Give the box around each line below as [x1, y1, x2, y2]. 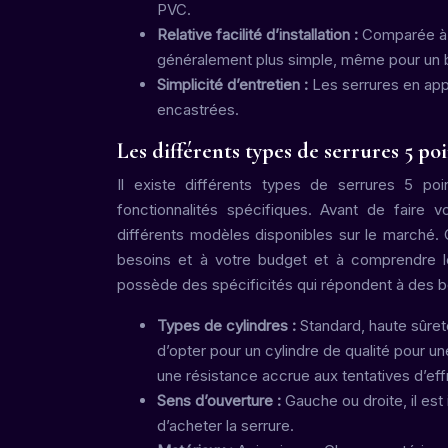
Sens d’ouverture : [157, 391, 285, 410]
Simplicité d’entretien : [157, 75, 312, 94]
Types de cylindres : [157, 316, 300, 335]
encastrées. [157, 100, 239, 119]
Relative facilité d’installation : [157, 25, 362, 44]
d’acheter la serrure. [157, 416, 294, 435]
